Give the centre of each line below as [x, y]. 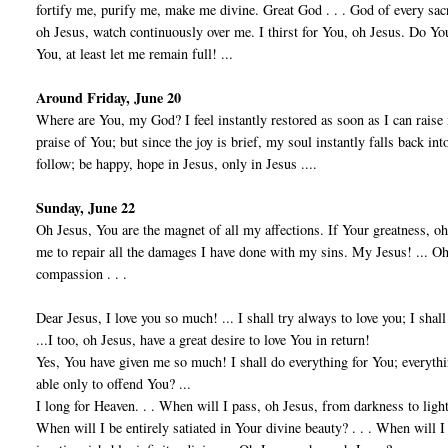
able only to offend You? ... [114, 384]
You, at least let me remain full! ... [135, 54]
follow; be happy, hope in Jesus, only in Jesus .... [177, 164]
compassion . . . [82, 274]
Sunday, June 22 [86, 208]
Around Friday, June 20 [109, 98]
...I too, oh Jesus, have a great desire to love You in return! [203, 340]
